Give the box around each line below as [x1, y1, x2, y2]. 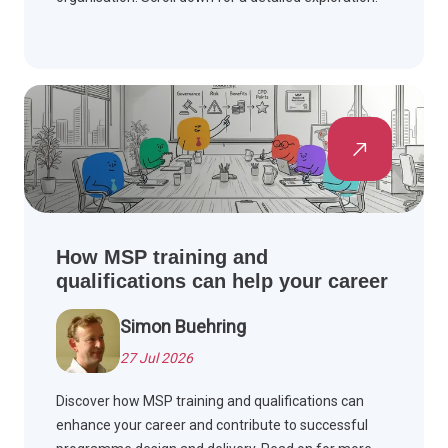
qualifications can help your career [56, 270, 388, 293]
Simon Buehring [120, 316, 246, 338]
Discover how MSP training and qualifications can [56, 393, 364, 410]
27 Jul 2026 [120, 350, 193, 367]
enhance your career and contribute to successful [56, 417, 368, 434]
